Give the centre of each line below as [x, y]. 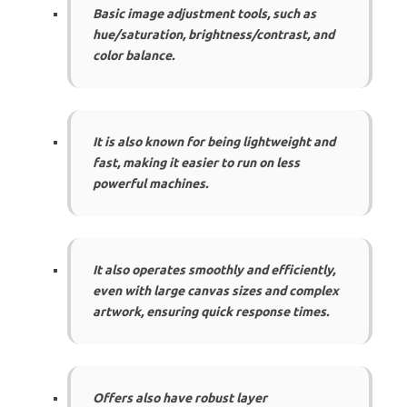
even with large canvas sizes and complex [216, 290]
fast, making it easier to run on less [196, 162]
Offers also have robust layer [180, 397]
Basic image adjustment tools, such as [204, 13]
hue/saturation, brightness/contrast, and [213, 34]
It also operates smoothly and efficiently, [214, 269]
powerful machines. [150, 183]
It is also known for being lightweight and [214, 141]
